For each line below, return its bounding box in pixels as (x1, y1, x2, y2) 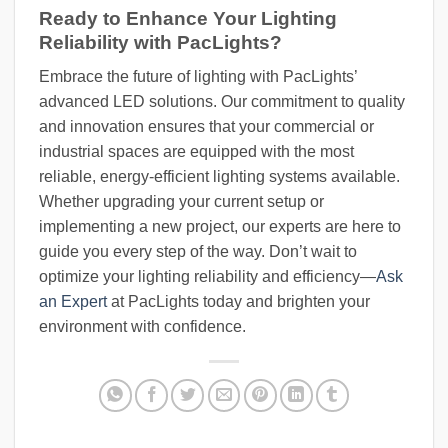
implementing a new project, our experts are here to (39, 218, 401, 236)
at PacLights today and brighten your (107, 293, 370, 311)
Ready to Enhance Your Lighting (39, 7, 337, 29)
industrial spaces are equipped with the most (39, 143, 354, 161)
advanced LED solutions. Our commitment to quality (39, 93, 405, 111)
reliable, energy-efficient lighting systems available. (39, 168, 400, 186)
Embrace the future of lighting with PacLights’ (39, 68, 357, 86)
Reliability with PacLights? (39, 31, 282, 53)
